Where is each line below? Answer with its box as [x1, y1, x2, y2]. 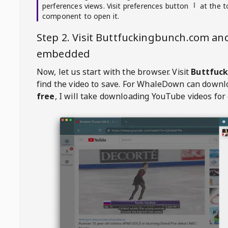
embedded [37, 47, 91, 61]
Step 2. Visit [37, 31, 96, 44]
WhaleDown [137, 78, 185, 90]
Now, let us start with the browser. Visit [37, 66, 189, 77]
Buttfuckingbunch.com [96, 31, 210, 44]
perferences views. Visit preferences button [42, 1, 189, 11]
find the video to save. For [37, 78, 135, 90]
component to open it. [42, 11, 120, 21]
